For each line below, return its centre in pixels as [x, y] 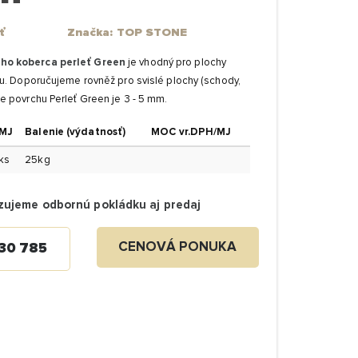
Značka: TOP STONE [127, 32]
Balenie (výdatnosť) [76, 132]
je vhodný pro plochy [177, 62]
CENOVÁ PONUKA [178, 248]
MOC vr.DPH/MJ [191, 132]
